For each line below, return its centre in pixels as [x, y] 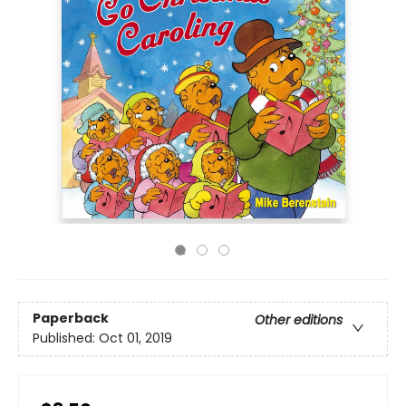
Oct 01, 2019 [135, 338]
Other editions [299, 320]
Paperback [71, 319]
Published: [66, 338]
